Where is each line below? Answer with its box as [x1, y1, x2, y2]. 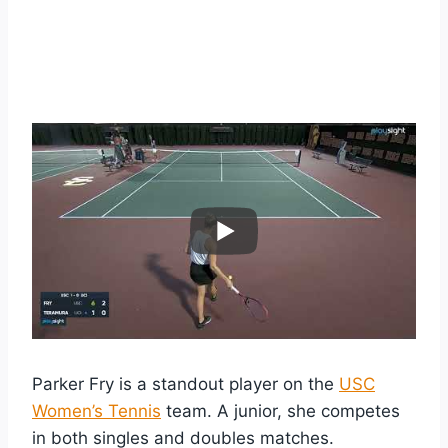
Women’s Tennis [32, 400, 161, 421]
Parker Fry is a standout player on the [32, 373, 339, 394]
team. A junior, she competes [161, 400, 400, 421]
